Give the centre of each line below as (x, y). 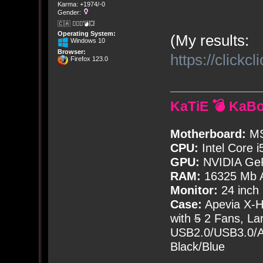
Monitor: (194, 190)
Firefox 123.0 (88, 58)
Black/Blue (197, 247)
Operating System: (86, 33)
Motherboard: (208, 134)
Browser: (71, 51)
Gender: (70, 13)
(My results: (209, 40)
